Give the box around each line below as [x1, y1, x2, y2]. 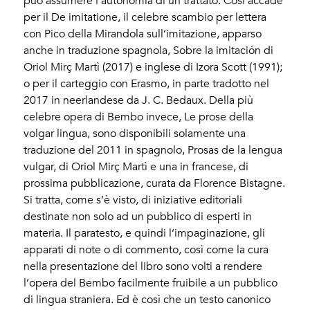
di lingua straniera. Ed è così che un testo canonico [24, 293, 271, 307]
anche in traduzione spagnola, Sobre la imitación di [24, 44, 274, 58]
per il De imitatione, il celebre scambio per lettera [24, 10, 267, 25]
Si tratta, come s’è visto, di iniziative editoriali [24, 193, 243, 208]
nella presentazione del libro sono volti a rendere [24, 259, 263, 274]
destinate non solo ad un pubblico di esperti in [24, 210, 253, 224]
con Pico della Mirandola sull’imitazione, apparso [24, 27, 262, 42]
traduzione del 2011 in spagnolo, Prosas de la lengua [24, 143, 283, 158]
